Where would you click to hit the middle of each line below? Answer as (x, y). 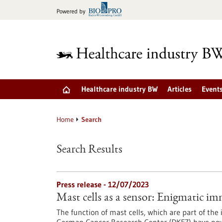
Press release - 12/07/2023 (103, 184)
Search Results (89, 150)
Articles (180, 89)
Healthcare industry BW (119, 89)
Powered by (71, 11)
